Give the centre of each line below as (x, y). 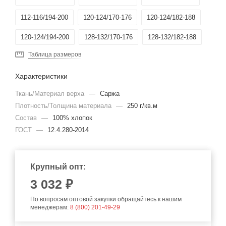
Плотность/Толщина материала (64, 106)
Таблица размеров (55, 54)
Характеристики (41, 76)
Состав (27, 118)
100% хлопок (72, 118)
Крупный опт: (58, 167)
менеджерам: (50, 207)
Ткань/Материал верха (51, 94)
